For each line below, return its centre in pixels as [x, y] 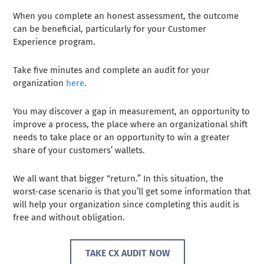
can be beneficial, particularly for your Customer [110, 29]
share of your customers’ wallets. [80, 150]
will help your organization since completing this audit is [126, 204]
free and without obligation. [69, 217]
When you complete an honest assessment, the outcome [126, 16]
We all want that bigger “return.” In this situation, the [118, 178]
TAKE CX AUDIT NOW [128, 253]
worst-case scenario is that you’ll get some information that [132, 191]
